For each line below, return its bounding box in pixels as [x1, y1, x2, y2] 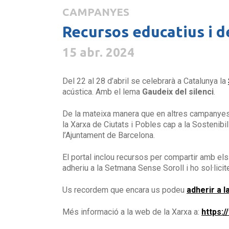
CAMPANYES [62, 6, 129, 18]
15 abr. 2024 [62, 45, 134, 60]
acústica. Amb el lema [62, 87, 142, 97]
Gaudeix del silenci [142, 87, 214, 97]
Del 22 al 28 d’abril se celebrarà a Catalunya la [62, 76, 228, 86]
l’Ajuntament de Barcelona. [62, 130, 155, 141]
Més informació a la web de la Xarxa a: [62, 207, 201, 217]
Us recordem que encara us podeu [62, 185, 187, 195]
